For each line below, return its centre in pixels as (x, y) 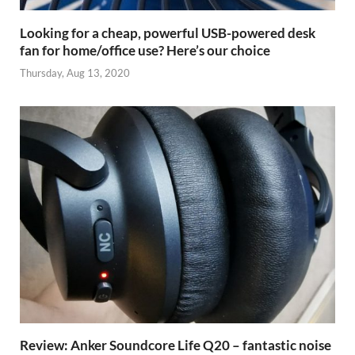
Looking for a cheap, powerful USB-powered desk (168, 32)
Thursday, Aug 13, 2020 (75, 73)
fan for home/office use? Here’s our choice (145, 50)
